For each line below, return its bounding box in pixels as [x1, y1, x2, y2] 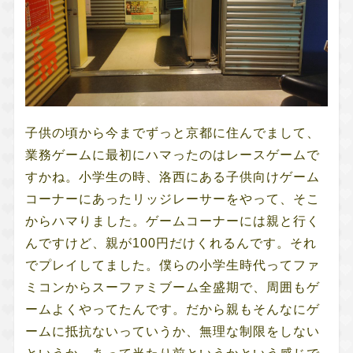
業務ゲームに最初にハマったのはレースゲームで [24, 147, 320, 162]
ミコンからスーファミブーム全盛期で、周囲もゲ [24, 280, 320, 294]
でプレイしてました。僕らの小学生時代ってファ [24, 258, 320, 272]
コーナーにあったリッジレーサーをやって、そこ [24, 191, 320, 206]
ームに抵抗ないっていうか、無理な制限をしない [24, 324, 320, 338]
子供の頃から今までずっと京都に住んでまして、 [24, 125, 320, 139]
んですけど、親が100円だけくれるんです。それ [24, 236, 317, 250]
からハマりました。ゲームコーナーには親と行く [24, 214, 320, 228]
